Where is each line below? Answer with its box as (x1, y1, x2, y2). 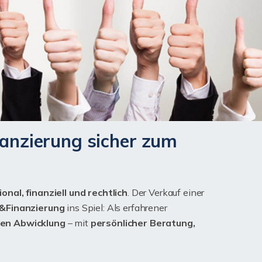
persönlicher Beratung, (90, 217, 195, 229)
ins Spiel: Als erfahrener (64, 202, 167, 213)
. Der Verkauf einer (127, 187, 205, 198)
